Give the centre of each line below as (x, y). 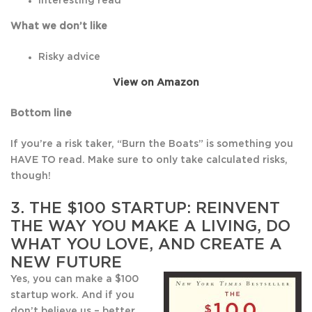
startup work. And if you (72, 296)
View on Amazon (156, 83)
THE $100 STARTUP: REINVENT (155, 209)
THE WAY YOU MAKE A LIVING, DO (150, 227)
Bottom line (41, 114)
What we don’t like (59, 27)
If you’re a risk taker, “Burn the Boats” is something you (152, 145)
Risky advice (69, 57)
